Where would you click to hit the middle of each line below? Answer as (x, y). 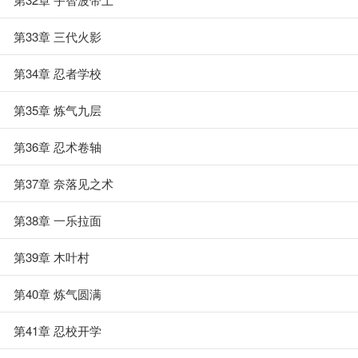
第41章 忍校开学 (58, 330)
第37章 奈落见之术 (64, 183)
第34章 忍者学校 (58, 73)
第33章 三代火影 (58, 36)
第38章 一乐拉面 (58, 220)
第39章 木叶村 (52, 257)
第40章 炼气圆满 (58, 294)
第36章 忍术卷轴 (58, 147)
